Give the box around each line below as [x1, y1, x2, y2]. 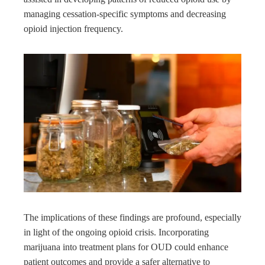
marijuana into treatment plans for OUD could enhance [24, 242, 228, 253]
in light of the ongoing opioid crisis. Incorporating [24, 227, 209, 238]
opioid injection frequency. [24, 24, 123, 34]
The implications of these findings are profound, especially [24, 212, 241, 223]
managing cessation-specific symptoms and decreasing [24, 9, 226, 20]
